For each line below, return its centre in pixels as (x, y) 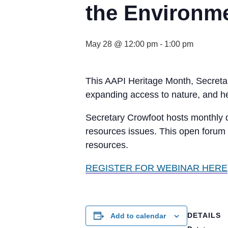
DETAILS (204, 215)
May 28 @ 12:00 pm (122, 44)
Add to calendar (138, 216)
